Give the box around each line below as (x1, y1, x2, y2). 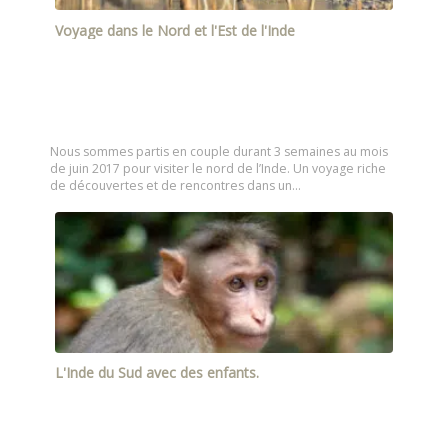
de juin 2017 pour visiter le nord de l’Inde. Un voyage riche (50, 160, 386, 178)
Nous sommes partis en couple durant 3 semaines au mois (50, 143, 388, 161)
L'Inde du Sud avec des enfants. (55, 363, 259, 383)
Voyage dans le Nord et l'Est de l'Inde (55, 20, 295, 40)
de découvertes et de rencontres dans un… (50, 177, 301, 195)
